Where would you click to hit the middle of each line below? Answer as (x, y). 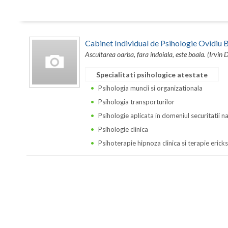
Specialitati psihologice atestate (152, 74)
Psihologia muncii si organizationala (150, 88)
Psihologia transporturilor (136, 102)
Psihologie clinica (123, 129)
